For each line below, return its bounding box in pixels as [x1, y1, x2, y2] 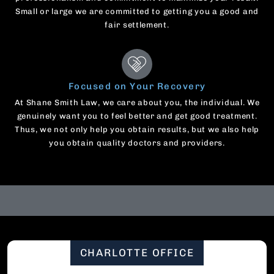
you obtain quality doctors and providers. [49, 138, 225, 148]
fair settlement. [105, 20, 169, 30]
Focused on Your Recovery [68, 81, 206, 92]
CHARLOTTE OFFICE [80, 246, 194, 259]
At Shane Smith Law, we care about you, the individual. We [14, 98, 260, 108]
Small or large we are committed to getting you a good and [15, 7, 259, 17]
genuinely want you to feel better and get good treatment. [17, 111, 257, 121]
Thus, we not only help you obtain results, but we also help [14, 125, 260, 135]
